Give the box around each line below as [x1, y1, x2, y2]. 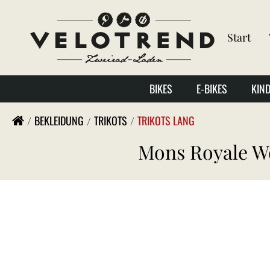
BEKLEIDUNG [34, 113, 84, 128]
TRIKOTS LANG [137, 113, 195, 128]
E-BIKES [196, 80, 227, 96]
